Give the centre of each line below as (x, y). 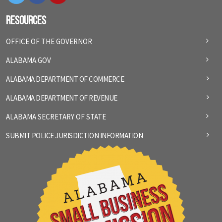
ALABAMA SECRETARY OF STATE (56, 117)
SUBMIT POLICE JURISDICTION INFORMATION (74, 136)
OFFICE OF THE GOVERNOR (49, 41)
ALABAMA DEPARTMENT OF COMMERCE (65, 79)
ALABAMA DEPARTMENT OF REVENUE (62, 98)
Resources (26, 21)
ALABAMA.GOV (28, 60)
